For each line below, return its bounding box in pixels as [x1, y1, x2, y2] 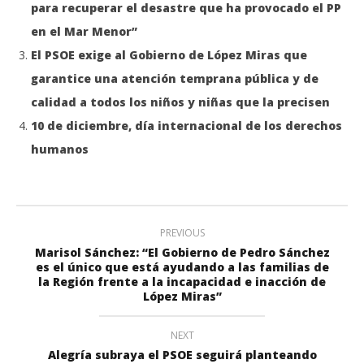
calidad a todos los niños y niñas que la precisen [31, 93, 330, 110]
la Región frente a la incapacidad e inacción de [38, 273, 326, 289]
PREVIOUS [159, 225, 205, 240]
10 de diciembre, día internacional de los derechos [31, 117, 342, 133]
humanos [31, 141, 89, 157]
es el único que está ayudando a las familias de [35, 258, 329, 275]
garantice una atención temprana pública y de [31, 70, 318, 86]
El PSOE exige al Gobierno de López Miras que [31, 46, 307, 63]
